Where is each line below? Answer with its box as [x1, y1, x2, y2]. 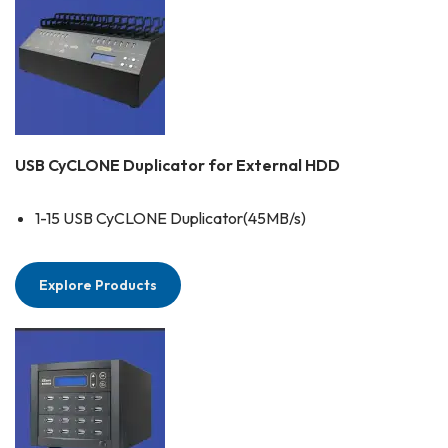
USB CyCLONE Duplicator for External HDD [15, 155, 340, 176]
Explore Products [39, 276, 157, 295]
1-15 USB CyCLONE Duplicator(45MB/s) [35, 208, 306, 229]
